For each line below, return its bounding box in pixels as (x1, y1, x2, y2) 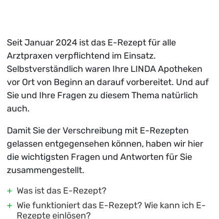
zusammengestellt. (6, 164, 85, 175)
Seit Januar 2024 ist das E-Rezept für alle (6, 37, 176, 48)
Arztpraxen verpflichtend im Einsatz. (6, 50, 156, 61)
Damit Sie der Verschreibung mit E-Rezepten (6, 125, 189, 136)
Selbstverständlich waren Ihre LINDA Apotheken (6, 63, 202, 74)
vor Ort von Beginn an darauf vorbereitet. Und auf (6, 76, 209, 88)
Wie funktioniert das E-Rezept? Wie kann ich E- (16, 199, 206, 211)
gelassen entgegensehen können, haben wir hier (6, 138, 203, 149)
